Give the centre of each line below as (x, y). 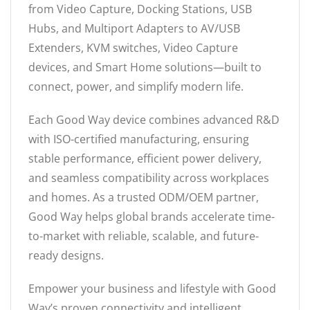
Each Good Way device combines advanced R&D (154, 119)
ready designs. (66, 255)
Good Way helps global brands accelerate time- (152, 216)
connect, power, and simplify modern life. (136, 86)
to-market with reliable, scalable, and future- (144, 236)
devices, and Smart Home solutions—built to (145, 67)
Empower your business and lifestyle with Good (152, 288)
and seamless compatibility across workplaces (149, 177)
